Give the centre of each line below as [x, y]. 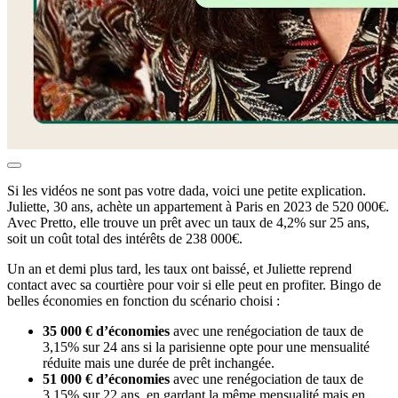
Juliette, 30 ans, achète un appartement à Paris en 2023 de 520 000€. [198, 207]
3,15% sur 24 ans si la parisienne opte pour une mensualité [206, 347]
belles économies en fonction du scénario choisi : [143, 301]
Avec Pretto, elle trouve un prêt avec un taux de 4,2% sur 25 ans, [188, 223]
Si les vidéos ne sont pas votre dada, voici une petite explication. [187, 191]
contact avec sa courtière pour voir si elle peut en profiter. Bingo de [194, 285]
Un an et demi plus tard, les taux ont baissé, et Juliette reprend [179, 269]
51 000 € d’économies [106, 379]
